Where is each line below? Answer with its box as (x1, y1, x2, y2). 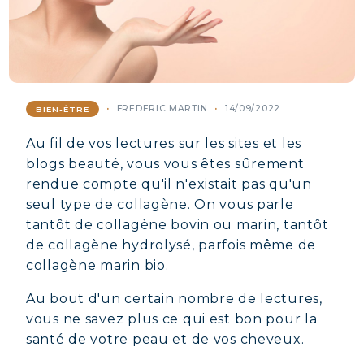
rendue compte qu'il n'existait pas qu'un (26, 176, 312, 192)
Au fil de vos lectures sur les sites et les (26, 136, 301, 151)
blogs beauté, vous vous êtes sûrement (26, 156, 305, 171)
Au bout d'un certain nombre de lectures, (26, 291, 323, 306)
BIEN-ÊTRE (36, 104, 89, 114)
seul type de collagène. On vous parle (26, 197, 294, 212)
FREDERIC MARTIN (116, 103, 208, 114)
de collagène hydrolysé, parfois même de (26, 237, 317, 253)
